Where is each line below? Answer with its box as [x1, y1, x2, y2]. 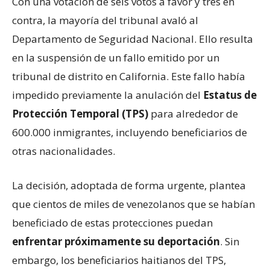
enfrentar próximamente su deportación [12, 234, 220, 248]
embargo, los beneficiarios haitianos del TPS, [12, 253, 226, 267]
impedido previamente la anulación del [12, 87, 203, 102]
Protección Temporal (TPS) [12, 106, 148, 121]
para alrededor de [148, 106, 238, 121]
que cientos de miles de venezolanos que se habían [12, 196, 255, 211]
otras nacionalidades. [12, 143, 115, 158]
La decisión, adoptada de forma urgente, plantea [12, 178, 246, 192]
